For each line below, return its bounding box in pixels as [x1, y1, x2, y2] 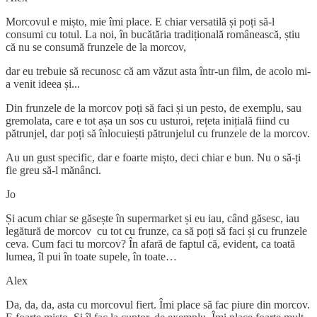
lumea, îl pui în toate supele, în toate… [6, 250, 177, 263]
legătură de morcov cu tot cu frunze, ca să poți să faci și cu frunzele [6, 224, 307, 237]
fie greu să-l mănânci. [6, 163, 101, 176]
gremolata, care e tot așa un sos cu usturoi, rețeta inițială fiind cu [6, 114, 289, 127]
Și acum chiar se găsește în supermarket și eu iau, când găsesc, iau [6, 212, 299, 224]
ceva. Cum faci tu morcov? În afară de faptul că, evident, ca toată [6, 237, 295, 250]
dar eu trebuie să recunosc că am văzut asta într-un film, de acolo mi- [6, 64, 311, 77]
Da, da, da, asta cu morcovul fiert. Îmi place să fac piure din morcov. [6, 298, 310, 311]
